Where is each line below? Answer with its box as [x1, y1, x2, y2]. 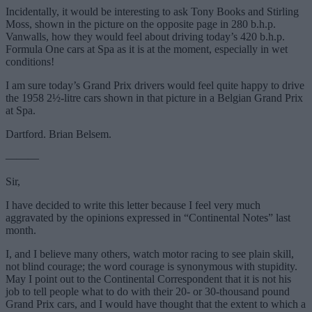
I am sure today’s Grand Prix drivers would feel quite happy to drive [6, 79, 304, 92]
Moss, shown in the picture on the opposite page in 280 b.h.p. [6, 18, 276, 31]
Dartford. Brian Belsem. [6, 128, 111, 141]
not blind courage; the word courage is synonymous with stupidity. [6, 260, 297, 273]
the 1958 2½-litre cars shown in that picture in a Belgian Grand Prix [6, 92, 303, 104]
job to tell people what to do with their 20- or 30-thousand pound [6, 286, 290, 298]
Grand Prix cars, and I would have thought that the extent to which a [6, 298, 306, 311]
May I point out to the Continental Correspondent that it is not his [6, 273, 291, 286]
